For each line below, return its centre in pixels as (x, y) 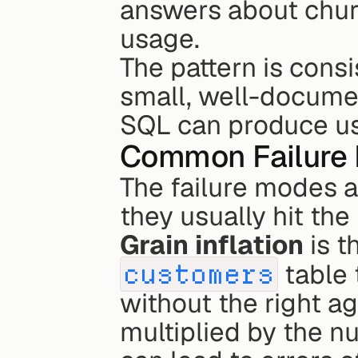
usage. (160, 38)
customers (199, 274)
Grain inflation (212, 245)
